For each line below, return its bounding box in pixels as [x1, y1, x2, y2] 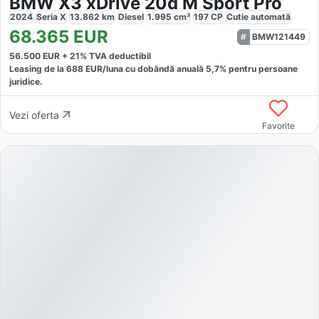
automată [251, 11, 291, 23]
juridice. [9, 76, 43, 88]
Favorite [262, 120, 296, 132]
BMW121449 [252, 31, 305, 43]
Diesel [118, 11, 144, 23]
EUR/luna [83, 63, 123, 75]
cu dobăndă [123, 63, 174, 75]
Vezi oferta [9, 108, 59, 121]
